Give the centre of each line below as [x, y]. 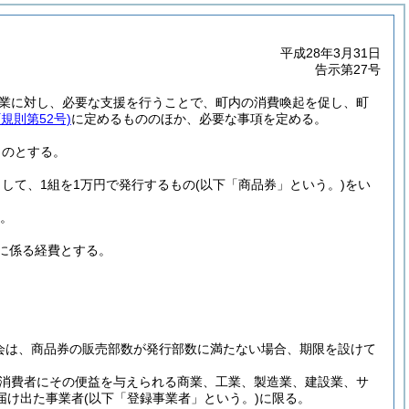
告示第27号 [348, 69]
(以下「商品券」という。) [270, 184]
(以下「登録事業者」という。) [172, 398]
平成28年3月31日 [330, 53]
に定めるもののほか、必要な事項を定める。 [199, 119]
